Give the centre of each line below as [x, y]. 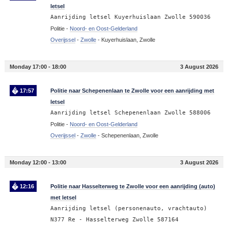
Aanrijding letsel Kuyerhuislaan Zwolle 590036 [130, 17]
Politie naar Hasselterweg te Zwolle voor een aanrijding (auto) [133, 187]
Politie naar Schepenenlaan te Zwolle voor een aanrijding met [132, 91]
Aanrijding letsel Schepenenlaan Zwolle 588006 [130, 113]
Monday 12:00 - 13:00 [38, 163]
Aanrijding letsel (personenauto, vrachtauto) [129, 209]
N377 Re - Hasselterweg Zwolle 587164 [114, 220]
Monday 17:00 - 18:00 [38, 67]
